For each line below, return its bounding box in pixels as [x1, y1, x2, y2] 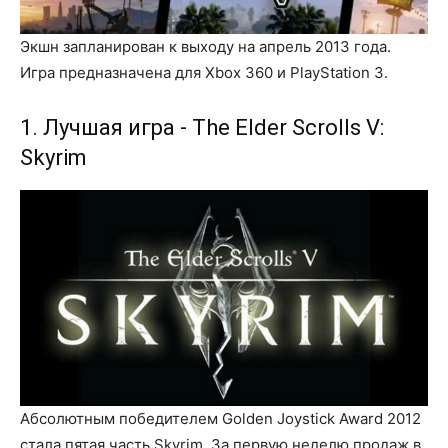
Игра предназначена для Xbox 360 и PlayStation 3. [20, 63, 388, 83]
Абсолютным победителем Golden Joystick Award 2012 [20, 409, 421, 429]
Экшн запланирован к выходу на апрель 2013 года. [20, 37, 391, 57]
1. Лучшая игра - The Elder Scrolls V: [20, 115, 384, 141]
